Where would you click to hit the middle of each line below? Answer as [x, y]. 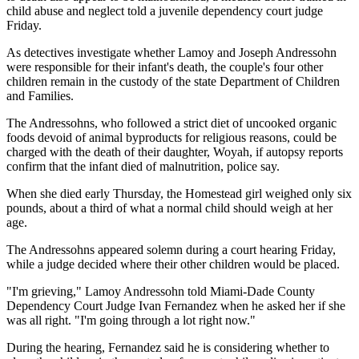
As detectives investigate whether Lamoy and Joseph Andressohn [171, 52]
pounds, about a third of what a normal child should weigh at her [169, 208]
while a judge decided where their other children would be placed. [173, 264]
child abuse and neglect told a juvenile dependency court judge [165, 10]
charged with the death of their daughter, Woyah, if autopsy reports [175, 151]
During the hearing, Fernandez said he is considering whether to [168, 347]
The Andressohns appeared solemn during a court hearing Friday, [171, 249]
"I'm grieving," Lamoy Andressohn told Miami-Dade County [161, 291]
